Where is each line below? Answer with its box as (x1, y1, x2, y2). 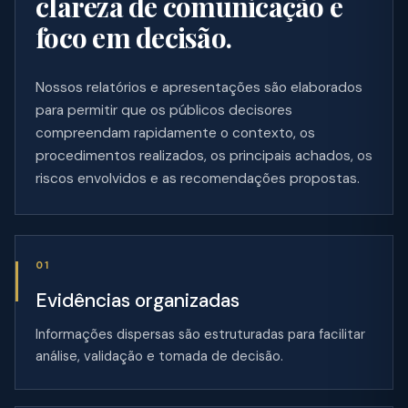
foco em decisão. (36, 18, 231, 56)
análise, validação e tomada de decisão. (36, 346, 283, 365)
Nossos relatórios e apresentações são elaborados (36, 77, 362, 97)
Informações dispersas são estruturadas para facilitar (36, 324, 365, 343)
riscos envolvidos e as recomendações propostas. (36, 168, 360, 188)
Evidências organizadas (36, 287, 240, 313)
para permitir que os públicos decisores (36, 100, 292, 119)
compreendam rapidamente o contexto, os (36, 123, 315, 142)
